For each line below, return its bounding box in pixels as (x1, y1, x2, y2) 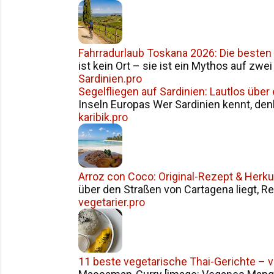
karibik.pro (78, 111, 128, 124)
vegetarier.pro (78, 196, 145, 209)
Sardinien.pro (78, 72, 142, 85)
